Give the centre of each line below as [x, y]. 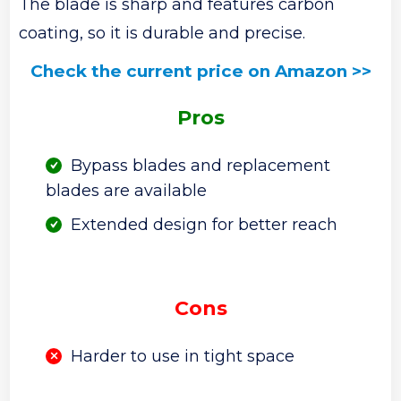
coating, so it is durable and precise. [162, 34]
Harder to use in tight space [183, 357]
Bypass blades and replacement [201, 166]
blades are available [127, 191]
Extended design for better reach [205, 225]
